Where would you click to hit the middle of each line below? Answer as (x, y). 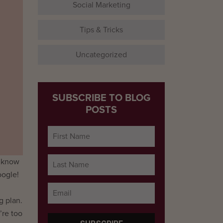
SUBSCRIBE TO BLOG (101, 98)
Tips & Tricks (101, 30)
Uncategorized (101, 55)
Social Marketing (101, 5)
